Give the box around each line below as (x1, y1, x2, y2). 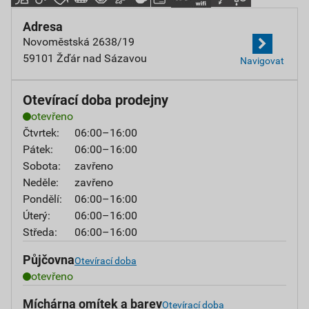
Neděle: (23, 176, 59, 189)
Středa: (23, 226, 57, 239)
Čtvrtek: (23, 126, 59, 139)
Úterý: (23, 209, 50, 222)
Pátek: (23, 143, 53, 156)
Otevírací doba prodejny (23, 92, 168, 108)
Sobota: (23, 159, 61, 172)
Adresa (23, 19, 63, 34)
